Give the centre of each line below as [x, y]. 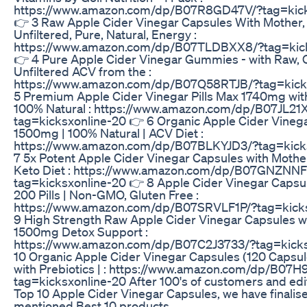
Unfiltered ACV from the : [83, 71]
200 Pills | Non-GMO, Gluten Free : [106, 194]
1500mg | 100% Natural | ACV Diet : [109, 133]
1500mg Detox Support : [81, 231]
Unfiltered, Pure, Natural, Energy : [105, 34]
